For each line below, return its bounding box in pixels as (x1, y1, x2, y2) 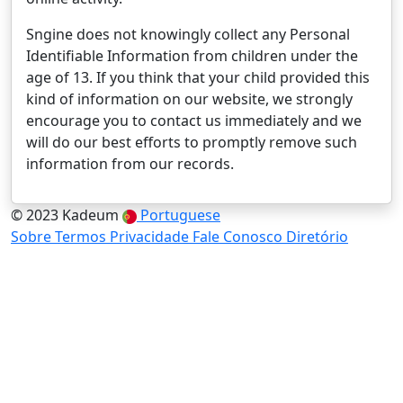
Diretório (286, 227, 348, 246)
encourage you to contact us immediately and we (26, 111, 362, 130)
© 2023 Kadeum (11, 205, 119, 225)
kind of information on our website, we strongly (26, 89, 353, 109)
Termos (55, 227, 110, 246)
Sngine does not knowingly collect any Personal (26, 24, 350, 44)
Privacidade (110, 227, 193, 246)
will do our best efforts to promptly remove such (26, 132, 357, 152)
